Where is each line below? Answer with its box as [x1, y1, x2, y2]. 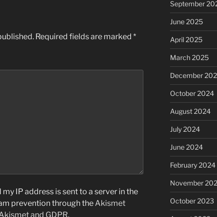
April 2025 [170, 35, 202, 44]
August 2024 [170, 107, 211, 116]
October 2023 [170, 197, 214, 205]
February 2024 [170, 161, 216, 170]
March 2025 [170, 53, 209, 62]
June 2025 [170, 17, 203, 26]
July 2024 [170, 125, 200, 134]
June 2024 [170, 143, 203, 152]
